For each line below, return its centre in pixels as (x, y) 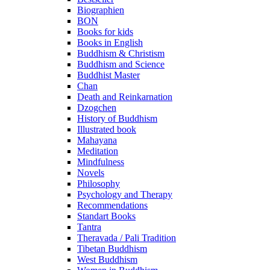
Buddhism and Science (121, 64)
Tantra (89, 227)
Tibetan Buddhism (112, 249)
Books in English (110, 42)
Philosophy (99, 184)
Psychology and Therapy (125, 194)
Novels (91, 173)
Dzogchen (97, 108)
